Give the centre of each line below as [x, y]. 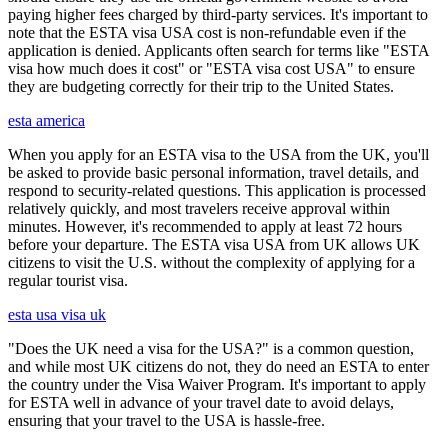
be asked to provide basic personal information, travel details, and [213, 172]
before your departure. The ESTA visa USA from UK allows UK [214, 244]
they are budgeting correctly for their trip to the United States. [201, 86]
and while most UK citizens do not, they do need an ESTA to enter [218, 366]
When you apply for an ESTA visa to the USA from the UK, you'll [218, 154]
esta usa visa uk [57, 314]
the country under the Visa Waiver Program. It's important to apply [217, 384]
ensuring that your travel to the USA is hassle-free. [166, 420]
